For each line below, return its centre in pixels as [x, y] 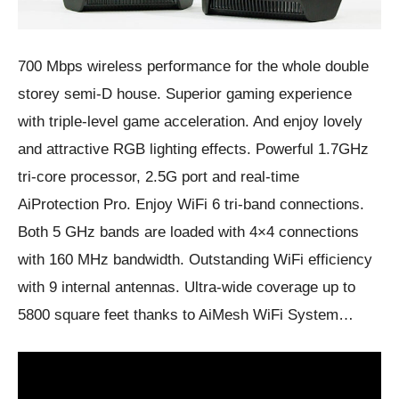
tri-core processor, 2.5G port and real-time [159, 177]
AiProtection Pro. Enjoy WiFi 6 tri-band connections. [191, 205]
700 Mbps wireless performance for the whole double [193, 67]
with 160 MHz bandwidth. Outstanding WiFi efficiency [195, 260]
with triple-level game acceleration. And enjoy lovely [190, 122]
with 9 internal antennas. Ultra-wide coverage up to [187, 288]
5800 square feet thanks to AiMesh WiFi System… [186, 315]
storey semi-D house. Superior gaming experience [185, 94]
